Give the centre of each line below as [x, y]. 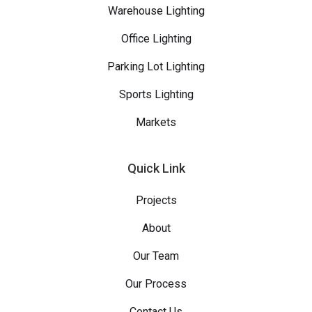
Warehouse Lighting [156, 10]
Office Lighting [156, 38]
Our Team [156, 256]
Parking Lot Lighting [156, 66]
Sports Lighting [156, 94]
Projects [156, 200]
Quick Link [156, 168]
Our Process [156, 283]
